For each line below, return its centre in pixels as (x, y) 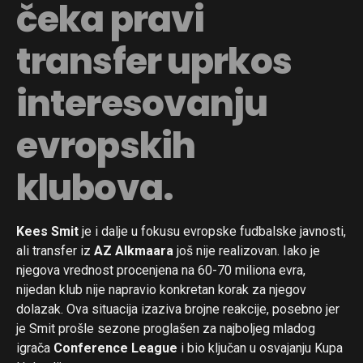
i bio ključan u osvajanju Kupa (260, 348)
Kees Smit (47, 231)
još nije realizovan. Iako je (247, 250)
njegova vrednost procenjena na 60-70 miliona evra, (161, 270)
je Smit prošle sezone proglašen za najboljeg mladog (166, 328)
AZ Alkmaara (134, 250)
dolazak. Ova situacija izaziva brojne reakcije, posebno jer (178, 309)
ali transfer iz (55, 250)
